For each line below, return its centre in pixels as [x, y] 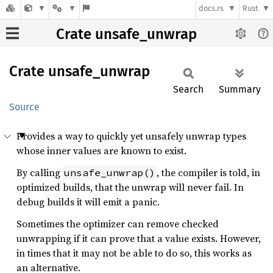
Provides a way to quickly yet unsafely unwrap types [131, 136]
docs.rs [211, 9]
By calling [40, 172]
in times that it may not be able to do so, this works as [134, 253]
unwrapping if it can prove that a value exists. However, [139, 238]
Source [24, 107]
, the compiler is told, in [208, 172]
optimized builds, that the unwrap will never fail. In [130, 187]
